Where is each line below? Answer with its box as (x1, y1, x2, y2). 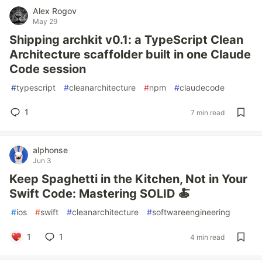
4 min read (190, 232, 225, 242)
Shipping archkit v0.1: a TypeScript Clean (9, 33, 243, 47)
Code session (9, 62, 86, 76)
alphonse (33, 145, 68, 155)
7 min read (191, 108, 225, 117)
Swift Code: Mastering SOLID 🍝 (9, 187, 190, 201)
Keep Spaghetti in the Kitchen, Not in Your (9, 172, 247, 186)
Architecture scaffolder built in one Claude (9, 47, 251, 61)
